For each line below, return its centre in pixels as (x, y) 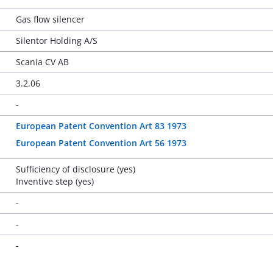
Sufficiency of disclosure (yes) (75, 169)
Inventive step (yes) (55, 181)
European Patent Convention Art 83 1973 (101, 126)
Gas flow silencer (50, 19)
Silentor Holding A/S (56, 41)
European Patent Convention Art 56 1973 (101, 143)
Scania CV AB (42, 62)
